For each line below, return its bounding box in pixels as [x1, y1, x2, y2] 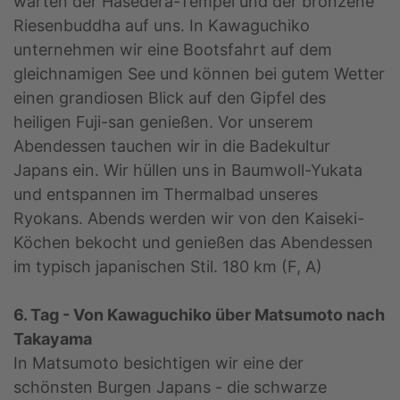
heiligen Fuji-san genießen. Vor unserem [13, 112, 313, 132]
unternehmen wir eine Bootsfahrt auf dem [13, 40, 332, 60]
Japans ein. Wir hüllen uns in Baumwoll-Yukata [13, 161, 362, 180]
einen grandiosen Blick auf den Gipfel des [13, 88, 326, 108]
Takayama [13, 329, 92, 349]
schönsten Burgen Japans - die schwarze [13, 378, 327, 397]
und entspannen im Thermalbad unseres [13, 185, 318, 204]
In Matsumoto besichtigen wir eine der [13, 354, 304, 373]
